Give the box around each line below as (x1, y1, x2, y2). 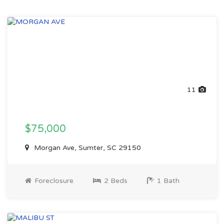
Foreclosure (32, 176, 73, 185)
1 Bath (155, 176, 179, 185)
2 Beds (102, 176, 127, 185)
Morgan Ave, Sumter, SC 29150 (32, 143, 141, 152)
